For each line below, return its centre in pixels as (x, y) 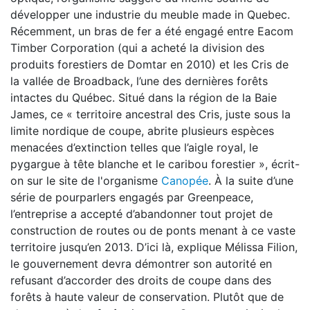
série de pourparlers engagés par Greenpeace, (132, 197)
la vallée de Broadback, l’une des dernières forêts (139, 81)
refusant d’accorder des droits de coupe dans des (141, 280)
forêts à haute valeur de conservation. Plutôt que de (147, 297)
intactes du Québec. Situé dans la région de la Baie (144, 98)
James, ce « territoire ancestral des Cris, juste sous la (151, 114)
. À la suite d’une (251, 181)
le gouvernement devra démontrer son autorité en (141, 264)
